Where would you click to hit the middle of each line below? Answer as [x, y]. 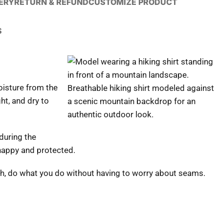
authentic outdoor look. [110, 114]
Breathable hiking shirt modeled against [141, 88]
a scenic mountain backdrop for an [131, 101]
